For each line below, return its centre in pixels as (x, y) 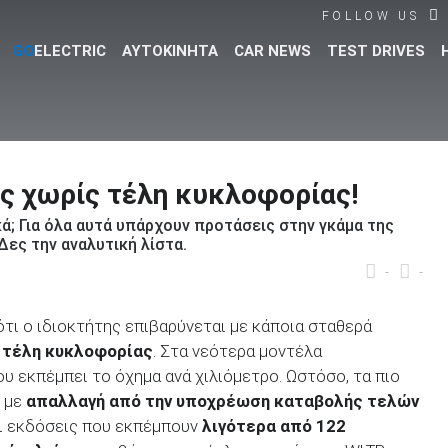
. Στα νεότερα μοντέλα (237, 350)
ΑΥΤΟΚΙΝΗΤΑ (170, 51)
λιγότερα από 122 (274, 425)
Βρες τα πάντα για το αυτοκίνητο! (224, 173)
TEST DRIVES (376, 51)
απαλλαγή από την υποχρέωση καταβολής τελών (222, 400)
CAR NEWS (272, 51)
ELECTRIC (70, 51)
